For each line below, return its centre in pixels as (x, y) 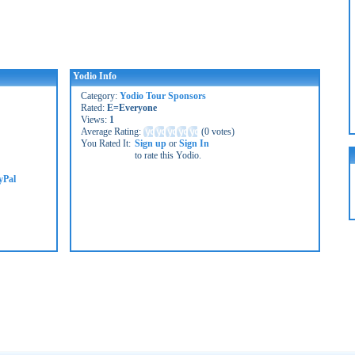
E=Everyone (132, 108)
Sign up (151, 143)
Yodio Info (95, 76)
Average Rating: (112, 132)
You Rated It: (106, 143)
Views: (95, 120)
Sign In (194, 143)
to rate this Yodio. (168, 155)
